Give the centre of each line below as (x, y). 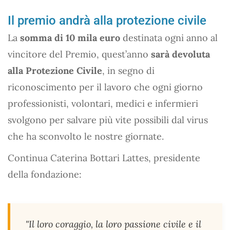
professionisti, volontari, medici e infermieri (103, 103)
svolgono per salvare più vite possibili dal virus (108, 120)
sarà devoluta (180, 54)
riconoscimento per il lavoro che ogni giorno (105, 87)
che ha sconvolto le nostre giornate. (86, 136)
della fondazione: (45, 174)
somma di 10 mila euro (70, 37)
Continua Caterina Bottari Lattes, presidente (104, 158)
